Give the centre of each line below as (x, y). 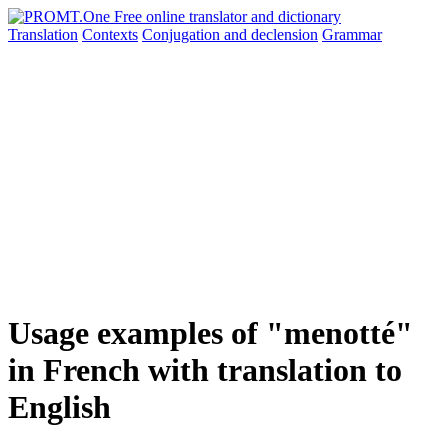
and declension (271, 34)
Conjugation (183, 34)
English (59, 407)
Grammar (352, 34)
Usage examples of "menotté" (210, 333)
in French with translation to (205, 370)
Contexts (110, 34)
